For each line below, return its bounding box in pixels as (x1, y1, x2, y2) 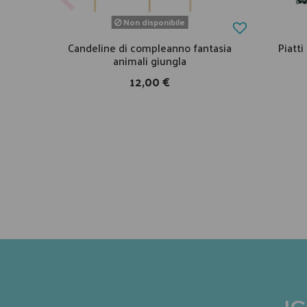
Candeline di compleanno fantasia (68, 38, 232, 58)
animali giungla (113, 51, 186, 71)
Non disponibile (121, 14, 185, 30)
